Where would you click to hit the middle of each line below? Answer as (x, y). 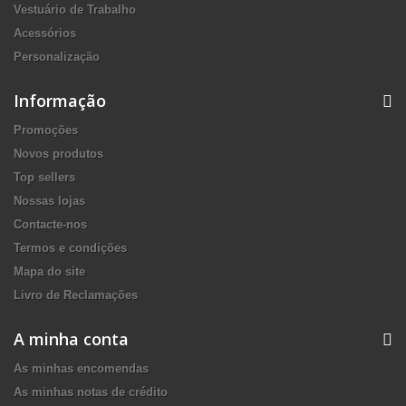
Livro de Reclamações (76, 295)
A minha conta (71, 339)
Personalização (57, 57)
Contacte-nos (50, 224)
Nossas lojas (49, 201)
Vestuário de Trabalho (75, 10)
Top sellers (44, 177)
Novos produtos (58, 154)
